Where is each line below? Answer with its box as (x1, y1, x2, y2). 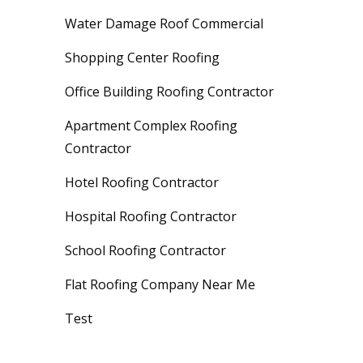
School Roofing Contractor (65, 241, 226, 259)
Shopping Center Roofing (65, 48, 220, 66)
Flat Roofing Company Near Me (65, 275, 255, 293)
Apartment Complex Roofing (65, 116, 237, 135)
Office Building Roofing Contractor (65, 82, 274, 100)
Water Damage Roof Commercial (65, 14, 263, 32)
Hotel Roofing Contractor (65, 173, 219, 191)
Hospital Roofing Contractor (65, 207, 237, 225)
